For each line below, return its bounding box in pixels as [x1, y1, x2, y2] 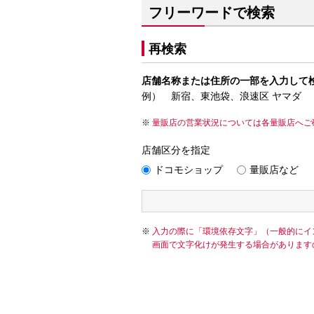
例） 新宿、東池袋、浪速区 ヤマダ [142, 90, 301, 102]
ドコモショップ [154, 164, 223, 176]
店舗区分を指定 [142, 144, 210, 156]
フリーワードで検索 [149, 5, 275, 20]
